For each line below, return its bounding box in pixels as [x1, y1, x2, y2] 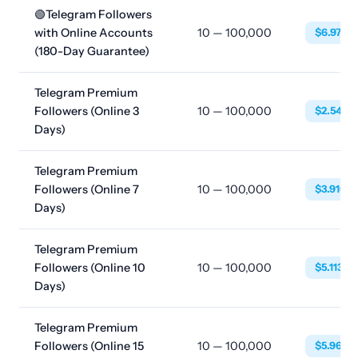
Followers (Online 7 [34, 182, 140, 197]
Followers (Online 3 [34, 104, 140, 118]
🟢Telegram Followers [34, 7, 153, 22]
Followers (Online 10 [34, 261, 146, 275]
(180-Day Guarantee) [34, 44, 150, 58]
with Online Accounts [34, 26, 153, 40]
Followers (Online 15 [34, 339, 145, 353]
